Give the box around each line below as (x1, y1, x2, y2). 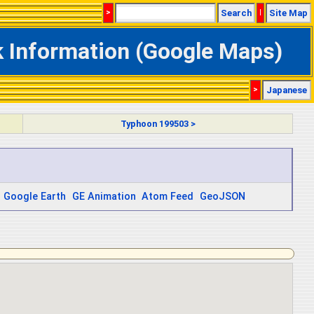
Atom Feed (142, 190, 194, 203)
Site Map (269, 8, 308, 18)
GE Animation (71, 190, 136, 203)
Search (221, 8, 252, 18)
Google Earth (4, 190, 67, 203)
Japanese (266, 85, 307, 95)
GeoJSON (200, 190, 246, 203)
